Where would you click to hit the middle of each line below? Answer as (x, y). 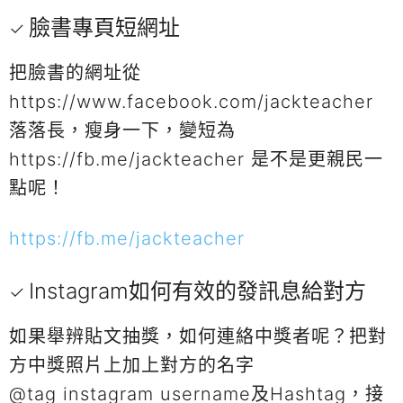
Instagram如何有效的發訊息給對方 (197, 291)
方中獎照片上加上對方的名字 (132, 365)
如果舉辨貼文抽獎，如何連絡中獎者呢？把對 (198, 336)
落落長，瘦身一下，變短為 (122, 130)
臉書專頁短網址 (104, 27)
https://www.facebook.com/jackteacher (191, 101)
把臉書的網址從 (75, 72)
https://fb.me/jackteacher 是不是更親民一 (196, 159)
